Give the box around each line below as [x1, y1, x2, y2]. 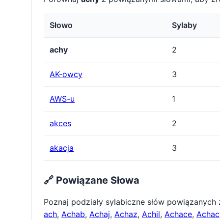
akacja [50, 143, 74, 153]
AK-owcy [50, 69, 82, 80]
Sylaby [172, 20, 197, 30]
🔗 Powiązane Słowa [44, 174, 139, 187]
